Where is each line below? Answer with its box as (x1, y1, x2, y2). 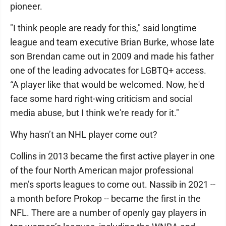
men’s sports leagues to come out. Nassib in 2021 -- (10, 179, 215, 190)
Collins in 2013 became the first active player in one (10, 150, 215, 161)
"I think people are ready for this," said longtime (10, 22, 197, 33)
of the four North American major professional (10, 164, 194, 176)
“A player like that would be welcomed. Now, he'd (10, 79, 204, 90)
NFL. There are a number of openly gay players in (10, 207, 206, 218)
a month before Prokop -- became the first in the (10, 193, 201, 204)
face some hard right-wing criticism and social (10, 93, 193, 104)
